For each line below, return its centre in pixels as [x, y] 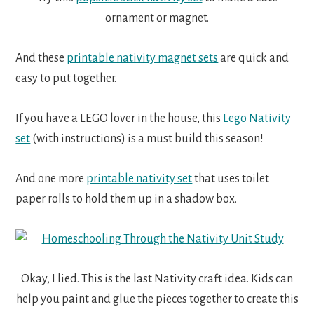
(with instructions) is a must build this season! [147, 138]
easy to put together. [66, 78]
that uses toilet [231, 178]
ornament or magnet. [157, 18]
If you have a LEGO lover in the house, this [120, 118]
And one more [51, 178]
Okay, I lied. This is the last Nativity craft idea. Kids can [157, 279]
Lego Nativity [257, 118]
